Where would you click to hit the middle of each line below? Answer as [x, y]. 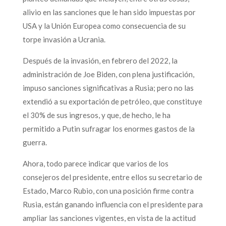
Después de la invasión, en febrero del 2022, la [100, 60]
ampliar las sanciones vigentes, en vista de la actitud [109, 218]
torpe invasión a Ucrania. [64, 39]
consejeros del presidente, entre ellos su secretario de [112, 177]
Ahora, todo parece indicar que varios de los [95, 163]
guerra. [35, 142]
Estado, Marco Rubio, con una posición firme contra [108, 190]
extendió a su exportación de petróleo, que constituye [112, 101]
